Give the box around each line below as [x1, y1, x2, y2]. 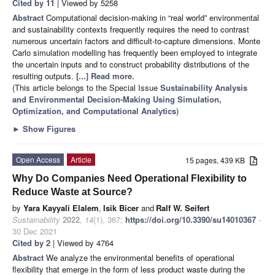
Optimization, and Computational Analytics [12, 105, 176, 117]
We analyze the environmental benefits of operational [46, 252, 234, 264]
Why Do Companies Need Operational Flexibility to [12, 173, 247, 184]
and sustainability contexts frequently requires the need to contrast [12, 23, 249, 36]
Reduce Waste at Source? [12, 187, 133, 198]
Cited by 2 [12, 237, 50, 249]
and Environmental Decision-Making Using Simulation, [12, 93, 222, 106]
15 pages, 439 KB [185, 155, 250, 166]
